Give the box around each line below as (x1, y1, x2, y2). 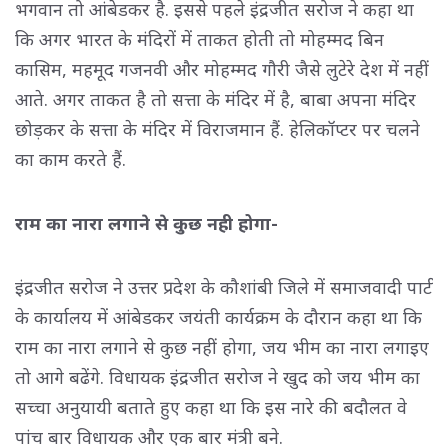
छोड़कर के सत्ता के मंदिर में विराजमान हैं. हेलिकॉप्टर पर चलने (15, 116, 420, 141)
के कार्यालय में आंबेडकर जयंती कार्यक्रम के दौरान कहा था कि (15, 304, 422, 329)
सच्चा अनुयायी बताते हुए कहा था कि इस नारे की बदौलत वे (15, 394, 407, 419)
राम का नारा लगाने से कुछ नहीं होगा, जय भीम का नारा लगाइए (15, 334, 429, 359)
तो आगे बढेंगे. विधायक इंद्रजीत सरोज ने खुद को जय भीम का (15, 364, 420, 389)
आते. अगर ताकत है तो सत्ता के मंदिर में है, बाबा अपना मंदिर (15, 86, 416, 111)
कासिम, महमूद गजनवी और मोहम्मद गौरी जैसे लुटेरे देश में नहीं (15, 56, 429, 81)
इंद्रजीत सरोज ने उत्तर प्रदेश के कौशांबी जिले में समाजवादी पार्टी (15, 274, 432, 299)
